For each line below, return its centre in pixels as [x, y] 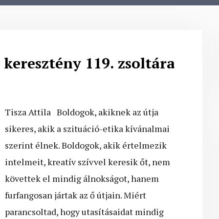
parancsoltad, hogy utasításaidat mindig [84, 212]
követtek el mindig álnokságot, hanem [82, 179]
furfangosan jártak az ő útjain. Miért [76, 195]
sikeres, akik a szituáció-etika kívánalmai [87, 129]
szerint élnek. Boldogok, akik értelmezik [86, 145]
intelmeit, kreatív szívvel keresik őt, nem [88, 162]
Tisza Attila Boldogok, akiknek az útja [82, 112]
